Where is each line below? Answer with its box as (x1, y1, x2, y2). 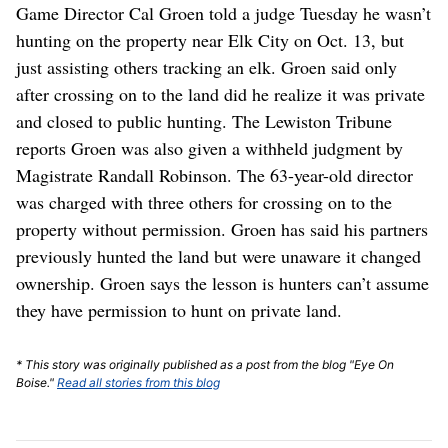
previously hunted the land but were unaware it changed (16, 244, 421, 268)
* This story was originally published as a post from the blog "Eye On (16, 357, 394, 372)
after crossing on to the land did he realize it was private (16, 82, 425, 106)
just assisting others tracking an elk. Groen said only (16, 55, 397, 79)
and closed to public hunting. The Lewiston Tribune (16, 109, 392, 133)
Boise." (16, 375, 57, 390)
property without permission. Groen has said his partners (16, 217, 428, 241)
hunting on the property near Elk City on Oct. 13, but (16, 28, 404, 52)
